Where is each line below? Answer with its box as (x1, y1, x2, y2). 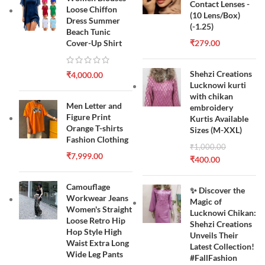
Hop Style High (66, 226, 122, 237)
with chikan (190, 91, 233, 101)
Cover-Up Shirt (66, 37, 122, 48)
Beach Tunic (66, 26, 111, 37)
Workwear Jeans (66, 192, 129, 203)
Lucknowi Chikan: (190, 207, 256, 218)
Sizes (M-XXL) (190, 124, 242, 135)
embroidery (190, 102, 233, 112)
